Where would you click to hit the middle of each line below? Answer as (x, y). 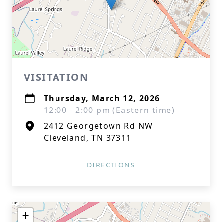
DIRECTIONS (111, 165)
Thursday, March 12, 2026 (102, 98)
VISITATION (56, 77)
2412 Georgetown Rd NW (98, 126)
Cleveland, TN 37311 (88, 138)
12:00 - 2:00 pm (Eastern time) (109, 110)
